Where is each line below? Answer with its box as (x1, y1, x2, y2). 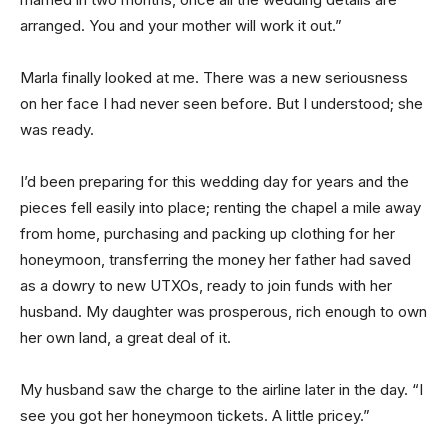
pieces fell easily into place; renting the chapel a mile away (20, 197, 421, 217)
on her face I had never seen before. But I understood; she (20, 93, 423, 113)
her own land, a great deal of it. (20, 327, 231, 347)
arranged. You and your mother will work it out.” (20, 15, 342, 35)
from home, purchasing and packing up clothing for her (20, 223, 395, 243)
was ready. (20, 119, 94, 139)
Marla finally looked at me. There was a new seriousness (20, 67, 408, 87)
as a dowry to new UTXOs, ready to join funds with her (20, 275, 392, 295)
